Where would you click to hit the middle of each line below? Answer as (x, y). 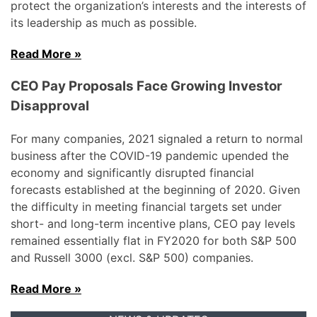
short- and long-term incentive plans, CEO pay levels (153, 224)
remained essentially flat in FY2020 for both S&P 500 (154, 241)
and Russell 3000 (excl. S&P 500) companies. (132, 258)
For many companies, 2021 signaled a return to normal (157, 139)
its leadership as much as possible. (104, 23)
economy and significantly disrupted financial (132, 173)
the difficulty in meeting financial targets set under (146, 207)
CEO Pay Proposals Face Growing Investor (146, 86)
